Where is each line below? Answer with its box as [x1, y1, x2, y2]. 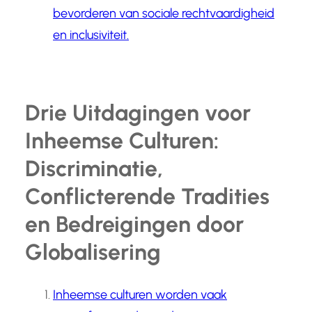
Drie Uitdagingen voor [25, 99, 251, 126]
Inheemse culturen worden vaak [53, 287, 227, 303]
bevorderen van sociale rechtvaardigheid [53, 6, 274, 22]
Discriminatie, [25, 155, 163, 182]
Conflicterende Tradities [25, 182, 270, 210]
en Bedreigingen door [25, 210, 244, 237]
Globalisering [25, 238, 161, 265]
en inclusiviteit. [53, 27, 129, 43]
